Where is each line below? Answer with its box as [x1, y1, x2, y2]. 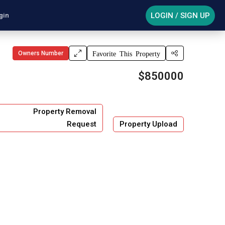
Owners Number [18, 50, 63, 57]
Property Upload [120, 120, 177, 129]
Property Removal [33, 107, 96, 116]
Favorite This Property [92, 50, 160, 57]
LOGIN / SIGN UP [151, 11, 210, 20]
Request [67, 120, 96, 129]
